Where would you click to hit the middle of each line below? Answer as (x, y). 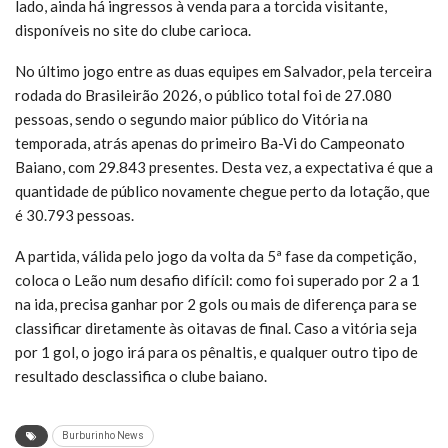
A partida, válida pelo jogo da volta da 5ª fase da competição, (215, 255)
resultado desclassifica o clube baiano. (141, 375)
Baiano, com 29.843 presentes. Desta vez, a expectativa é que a (224, 166)
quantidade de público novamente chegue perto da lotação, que (222, 190)
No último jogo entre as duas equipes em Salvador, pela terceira (223, 70)
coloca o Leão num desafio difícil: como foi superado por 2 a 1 (217, 279)
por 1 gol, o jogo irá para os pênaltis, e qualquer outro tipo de (216, 351)
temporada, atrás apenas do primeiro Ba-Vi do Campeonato (210, 142)
